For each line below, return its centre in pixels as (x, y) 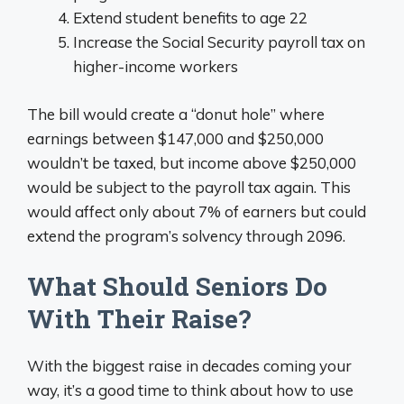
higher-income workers (156, 66)
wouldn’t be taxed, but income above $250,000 (192, 162)
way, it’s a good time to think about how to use (190, 390)
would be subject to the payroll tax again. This (189, 187)
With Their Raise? (139, 319)
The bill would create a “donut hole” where (176, 114)
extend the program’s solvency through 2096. (186, 235)
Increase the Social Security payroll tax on (219, 42)
